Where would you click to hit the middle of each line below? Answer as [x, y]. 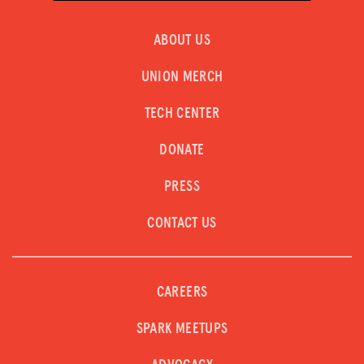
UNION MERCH [182, 77]
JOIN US [109, 93]
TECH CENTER [182, 113]
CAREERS [182, 292]
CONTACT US [182, 223]
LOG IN [92, 51]
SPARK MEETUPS [182, 329]
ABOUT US [182, 40]
